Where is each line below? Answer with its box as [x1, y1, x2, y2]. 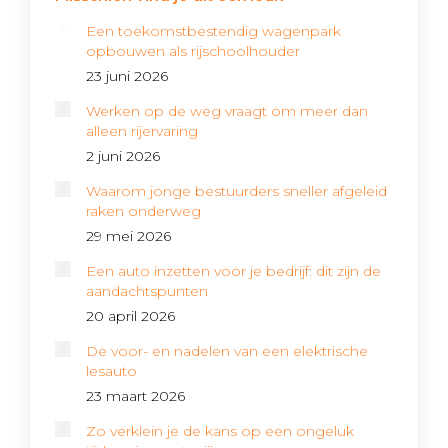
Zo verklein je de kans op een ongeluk [86, 422, 354, 440]
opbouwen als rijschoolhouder [86, 42, 300, 60]
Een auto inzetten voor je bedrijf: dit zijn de [86, 262, 381, 280]
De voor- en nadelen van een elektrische [86, 342, 368, 360]
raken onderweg [86, 202, 201, 220]
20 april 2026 [86, 307, 175, 325]
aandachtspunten [86, 282, 208, 300]
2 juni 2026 [86, 147, 160, 165]
